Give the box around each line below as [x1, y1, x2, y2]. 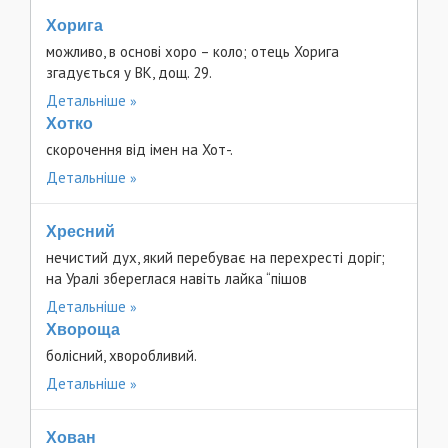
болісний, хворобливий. [46, 346, 197, 365]
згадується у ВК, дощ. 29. [46, 63, 212, 82]
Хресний [46, 223, 115, 240]
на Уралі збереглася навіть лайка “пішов [46, 269, 307, 288]
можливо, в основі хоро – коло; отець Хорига [46, 42, 339, 61]
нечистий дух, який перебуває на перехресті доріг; [46, 248, 385, 267]
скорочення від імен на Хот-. [46, 140, 233, 159]
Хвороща [46, 321, 120, 338]
